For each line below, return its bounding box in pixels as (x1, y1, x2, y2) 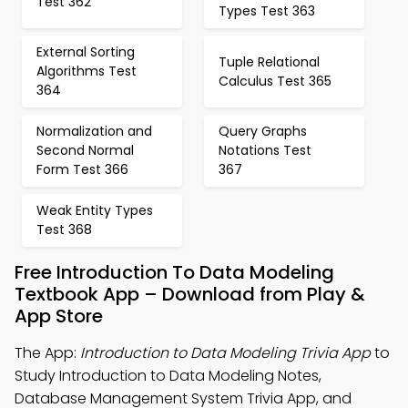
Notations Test (219, 141, 311, 159)
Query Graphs (219, 122, 307, 140)
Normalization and (36, 122, 152, 140)
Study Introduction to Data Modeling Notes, (15, 365, 321, 386)
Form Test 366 (36, 160, 128, 178)
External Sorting (36, 43, 135, 61)
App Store (15, 303, 103, 329)
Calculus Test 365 (219, 71, 331, 90)
